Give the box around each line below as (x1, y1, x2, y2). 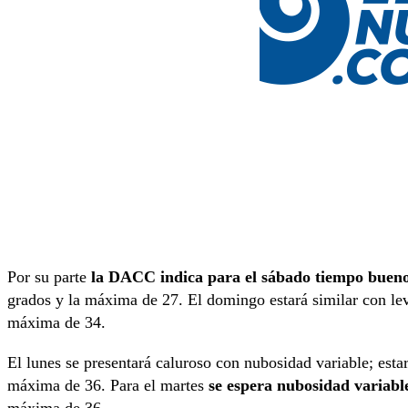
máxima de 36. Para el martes (7, 375, 209, 394)
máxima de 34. (7, 313, 106, 332)
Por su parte (7, 268, 87, 287)
